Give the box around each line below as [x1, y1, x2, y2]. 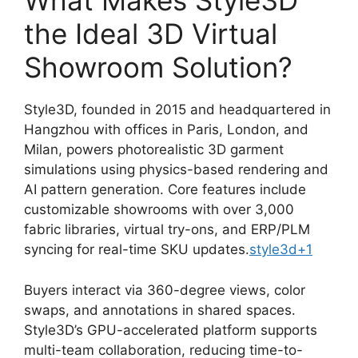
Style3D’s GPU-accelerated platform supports [24, 321, 317, 338]
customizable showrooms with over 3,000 [24, 201, 294, 217]
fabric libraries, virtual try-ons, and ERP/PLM [24, 221, 310, 237]
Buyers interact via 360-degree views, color [24, 281, 305, 298]
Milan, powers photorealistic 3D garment [24, 141, 284, 157]
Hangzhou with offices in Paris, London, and [24, 121, 308, 137]
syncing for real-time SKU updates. [24, 241, 249, 257]
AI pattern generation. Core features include [24, 181, 306, 197]
